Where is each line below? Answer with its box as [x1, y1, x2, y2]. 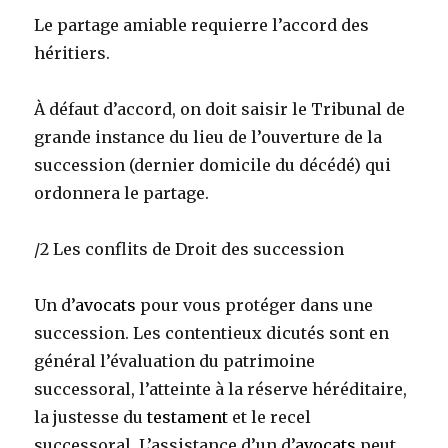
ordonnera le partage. [34, 183, 210, 204]
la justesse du [34, 407, 148, 428]
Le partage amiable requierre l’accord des [34, 15, 370, 36]
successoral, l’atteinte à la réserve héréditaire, [34, 379, 408, 400]
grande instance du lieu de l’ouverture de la [34, 127, 383, 148]
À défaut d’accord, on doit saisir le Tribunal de [34, 99, 406, 120]
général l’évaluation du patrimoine [34, 351, 316, 372]
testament [147, 407, 229, 428]
